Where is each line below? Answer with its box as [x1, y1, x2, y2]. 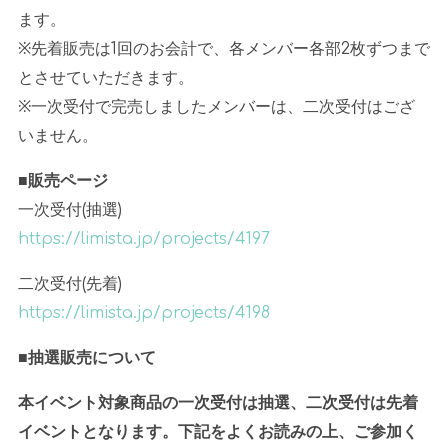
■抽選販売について [17, 349, 156, 368]
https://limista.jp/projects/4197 [17, 230, 270, 249]
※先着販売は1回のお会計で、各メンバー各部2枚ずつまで [17, 39, 430, 58]
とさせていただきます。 [17, 68, 194, 87]
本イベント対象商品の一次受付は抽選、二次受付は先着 [17, 394, 418, 413]
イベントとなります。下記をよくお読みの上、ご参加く [17, 423, 418, 442]
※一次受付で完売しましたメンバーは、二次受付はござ [17, 97, 415, 116]
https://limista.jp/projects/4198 [17, 304, 270, 323]
